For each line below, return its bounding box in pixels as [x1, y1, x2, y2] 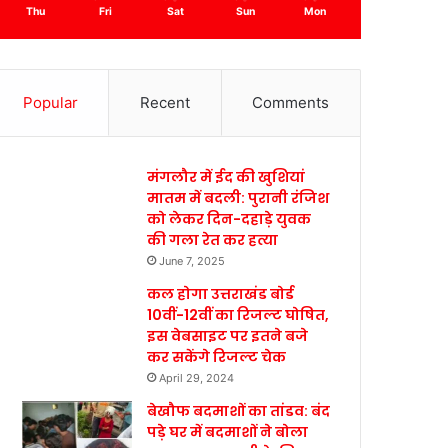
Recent [140, 93, 190, 112]
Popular [22, 93, 78, 112]
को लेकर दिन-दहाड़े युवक [147, 209, 312, 229]
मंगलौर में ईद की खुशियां [147, 167, 306, 187]
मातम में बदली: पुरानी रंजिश [147, 188, 330, 208]
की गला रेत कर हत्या [147, 230, 279, 250]
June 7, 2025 [159, 254, 226, 268]
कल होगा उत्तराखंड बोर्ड [147, 284, 295, 304]
